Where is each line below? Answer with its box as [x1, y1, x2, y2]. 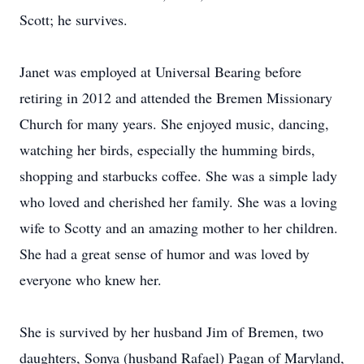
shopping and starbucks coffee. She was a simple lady [19, 166, 337, 185]
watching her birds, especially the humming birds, [19, 140, 315, 159]
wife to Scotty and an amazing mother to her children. [19, 218, 338, 237]
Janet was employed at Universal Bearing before [19, 62, 301, 81]
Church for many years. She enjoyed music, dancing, [19, 114, 329, 133]
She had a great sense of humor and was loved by [19, 244, 310, 263]
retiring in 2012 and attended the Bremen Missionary [19, 88, 332, 107]
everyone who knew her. [19, 270, 162, 289]
